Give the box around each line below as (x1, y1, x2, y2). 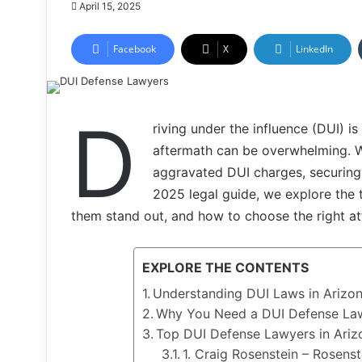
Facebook (113, 42, 156, 56)
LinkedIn (296, 42, 333, 56)
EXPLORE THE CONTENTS (142, 259, 309, 276)
